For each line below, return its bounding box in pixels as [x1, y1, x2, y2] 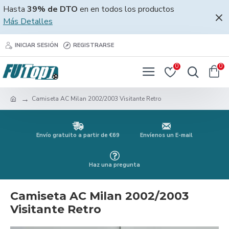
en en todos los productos [78, 4, 174, 15]
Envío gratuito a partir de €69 [36, 131, 120, 139]
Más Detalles [3, 16, 53, 27]
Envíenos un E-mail [140, 131, 193, 139]
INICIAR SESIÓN [15, 41, 58, 49]
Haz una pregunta [89, 161, 140, 169]
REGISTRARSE [73, 41, 114, 49]
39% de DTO [27, 4, 78, 15]
